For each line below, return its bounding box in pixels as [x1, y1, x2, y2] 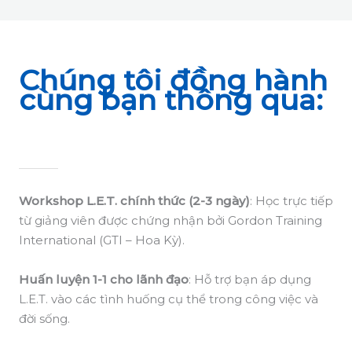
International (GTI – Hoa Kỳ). [19, 232, 185, 247]
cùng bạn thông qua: [19, 82, 323, 118]
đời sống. [19, 310, 70, 326]
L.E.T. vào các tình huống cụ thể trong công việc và [19, 291, 318, 306]
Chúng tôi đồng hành [19, 63, 328, 98]
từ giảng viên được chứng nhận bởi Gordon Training [19, 212, 322, 228]
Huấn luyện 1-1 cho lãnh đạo [19, 271, 189, 287]
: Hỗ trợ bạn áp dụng [189, 271, 311, 287]
